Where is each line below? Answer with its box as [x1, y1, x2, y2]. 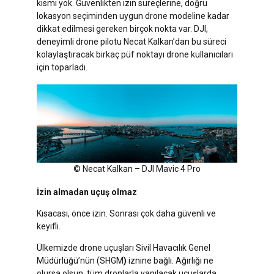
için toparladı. [37, 62, 87, 72]
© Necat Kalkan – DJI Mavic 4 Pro [73, 163, 201, 174]
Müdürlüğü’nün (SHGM [37, 256, 124, 266]
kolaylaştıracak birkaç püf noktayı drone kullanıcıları [37, 49, 233, 59]
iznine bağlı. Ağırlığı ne [127, 256, 213, 266]
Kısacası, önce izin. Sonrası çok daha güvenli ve [37, 209, 216, 219]
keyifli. [37, 221, 61, 232]
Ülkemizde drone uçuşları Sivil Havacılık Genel [37, 243, 210, 253]
